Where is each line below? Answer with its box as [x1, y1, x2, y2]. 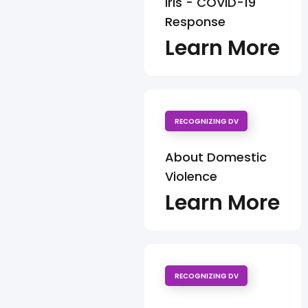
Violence [165, 168, 217, 186]
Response [165, 13, 225, 31]
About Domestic [165, 148, 267, 166]
